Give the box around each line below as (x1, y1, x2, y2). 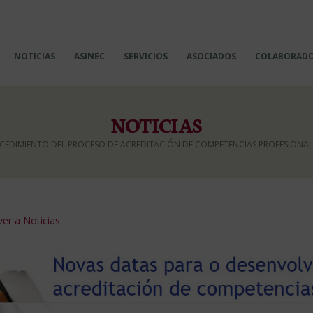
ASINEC (74, 50, 105, 62)
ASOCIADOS (187, 50, 236, 62)
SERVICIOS (124, 50, 168, 62)
